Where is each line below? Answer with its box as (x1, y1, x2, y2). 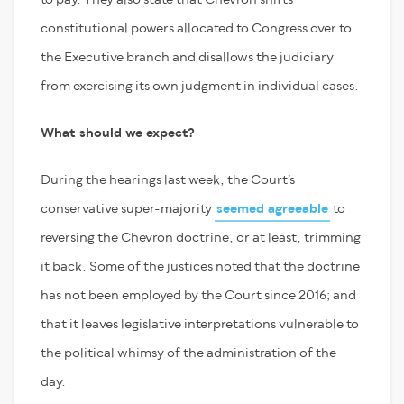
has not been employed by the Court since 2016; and (41, 289, 356, 302)
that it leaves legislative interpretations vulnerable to (41, 317, 359, 331)
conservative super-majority (41, 202, 215, 216)
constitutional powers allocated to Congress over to (41, 22, 352, 35)
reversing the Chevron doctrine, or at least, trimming (41, 231, 361, 244)
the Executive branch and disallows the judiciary (41, 50, 334, 64)
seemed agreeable (216, 202, 328, 216)
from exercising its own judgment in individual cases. (41, 79, 359, 93)
